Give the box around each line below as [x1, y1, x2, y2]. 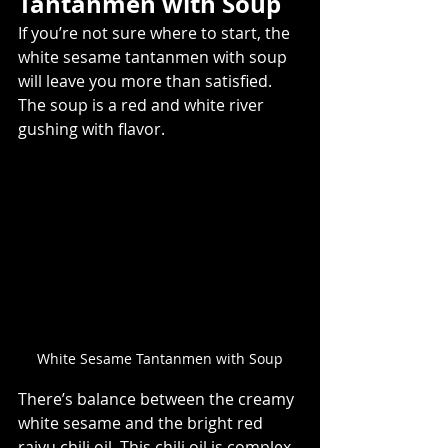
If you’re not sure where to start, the [18, 22, 294, 45]
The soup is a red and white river [18, 94, 268, 117]
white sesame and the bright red [18, 411, 267, 434]
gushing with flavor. [18, 118, 169, 141]
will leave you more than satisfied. [18, 70, 276, 93]
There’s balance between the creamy [18, 387, 298, 410]
